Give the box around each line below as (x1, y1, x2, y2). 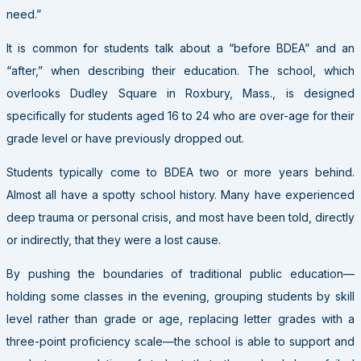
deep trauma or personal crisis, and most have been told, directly (6, 210, 355, 224)
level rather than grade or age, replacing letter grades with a (6, 311, 355, 326)
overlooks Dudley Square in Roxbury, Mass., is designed (6, 85, 355, 100)
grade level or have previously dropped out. (6, 131, 244, 145)
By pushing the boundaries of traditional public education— (6, 266, 355, 280)
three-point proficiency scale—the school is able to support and (6, 334, 355, 348)
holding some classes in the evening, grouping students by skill (6, 288, 355, 303)
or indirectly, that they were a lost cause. (6, 232, 221, 247)
